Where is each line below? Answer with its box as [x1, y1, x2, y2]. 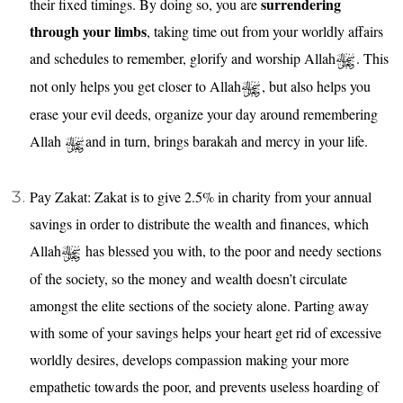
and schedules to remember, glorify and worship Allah [30, 48, 336, 67]
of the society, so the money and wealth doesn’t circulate [30, 269, 347, 289]
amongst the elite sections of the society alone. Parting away [30, 296, 369, 316]
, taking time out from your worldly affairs [147, 21, 383, 40]
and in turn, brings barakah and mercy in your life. [85, 131, 368, 151]
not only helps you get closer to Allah [30, 76, 241, 96]
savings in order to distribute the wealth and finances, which [30, 213, 369, 233]
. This [356, 48, 389, 67]
